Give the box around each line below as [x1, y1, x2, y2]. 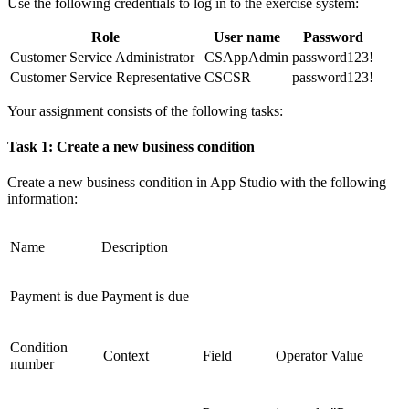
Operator [276, 348, 327, 364]
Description [101, 239, 168, 256]
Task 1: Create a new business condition [7, 138, 255, 154]
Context [103, 348, 149, 364]
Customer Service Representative [10, 68, 201, 85]
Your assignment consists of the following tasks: [7, 102, 283, 119]
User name [213, 28, 280, 45]
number [10, 356, 54, 372]
